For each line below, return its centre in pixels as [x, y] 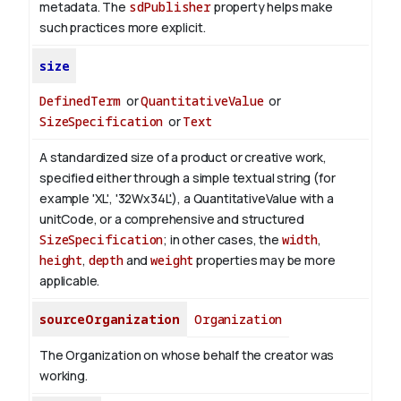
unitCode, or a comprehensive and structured [172, 219]
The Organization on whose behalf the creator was [187, 355]
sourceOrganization [110, 320]
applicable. [70, 281]
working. [64, 376]
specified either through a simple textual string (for [188, 178]
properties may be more [264, 260]
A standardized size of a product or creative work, [183, 158]
